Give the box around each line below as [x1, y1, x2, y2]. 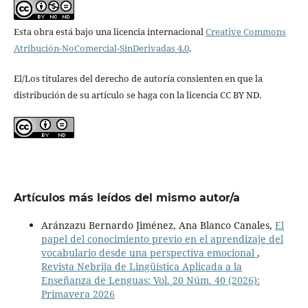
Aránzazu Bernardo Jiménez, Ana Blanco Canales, [41, 219, 275, 232]
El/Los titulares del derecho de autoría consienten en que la [13, 72, 263, 85]
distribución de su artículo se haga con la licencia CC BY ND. [13, 89, 261, 102]
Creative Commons [205, 25, 286, 38]
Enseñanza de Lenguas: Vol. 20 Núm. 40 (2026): [41, 274, 260, 287]
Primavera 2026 [41, 287, 115, 301]
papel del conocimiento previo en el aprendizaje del [41, 232, 283, 246]
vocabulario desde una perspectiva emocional [41, 246, 257, 260]
